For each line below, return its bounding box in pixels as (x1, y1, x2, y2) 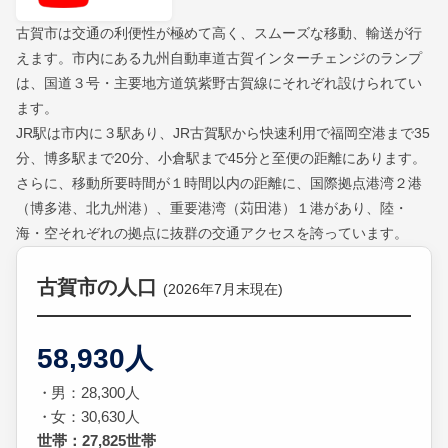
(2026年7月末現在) (163, 282, 283, 298)
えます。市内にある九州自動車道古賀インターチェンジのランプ (16, 50, 422, 67)
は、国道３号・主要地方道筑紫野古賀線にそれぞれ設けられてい (16, 75, 422, 92)
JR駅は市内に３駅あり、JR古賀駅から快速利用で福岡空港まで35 (16, 125, 430, 142)
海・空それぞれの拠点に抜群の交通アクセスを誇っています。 (16, 225, 408, 242)
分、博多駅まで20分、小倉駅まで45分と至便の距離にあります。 (16, 150, 426, 167)
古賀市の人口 (37, 276, 163, 299)
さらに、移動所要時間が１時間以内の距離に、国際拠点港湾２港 (16, 175, 422, 192)
